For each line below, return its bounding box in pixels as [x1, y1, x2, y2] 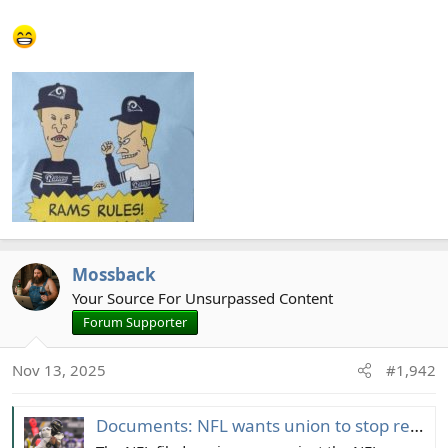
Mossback [72, 262, 156, 286]
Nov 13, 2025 [12, 359, 106, 380]
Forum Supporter [83, 312, 187, 331]
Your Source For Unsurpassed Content [72, 287, 333, 308]
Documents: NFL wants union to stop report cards [96, 413, 410, 437]
